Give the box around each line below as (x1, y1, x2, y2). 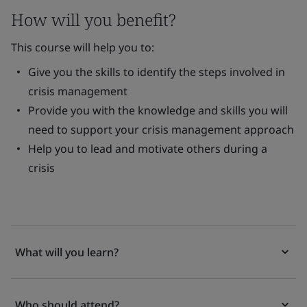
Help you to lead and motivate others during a (28, 141, 267, 156)
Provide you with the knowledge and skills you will (28, 103, 288, 118)
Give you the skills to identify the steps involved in (28, 64, 285, 79)
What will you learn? (15, 245, 119, 260)
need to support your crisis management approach (28, 122, 294, 137)
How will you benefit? (11, 8, 176, 31)
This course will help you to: (11, 40, 154, 55)
